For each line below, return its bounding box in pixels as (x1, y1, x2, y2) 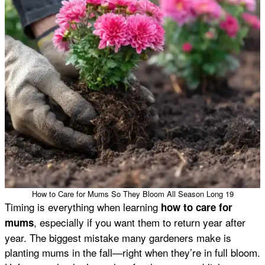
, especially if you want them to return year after (34, 214, 245, 230)
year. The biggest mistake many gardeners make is (5, 230, 231, 245)
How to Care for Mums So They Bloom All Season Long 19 (31, 188, 234, 199)
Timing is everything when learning (5, 199, 161, 214)
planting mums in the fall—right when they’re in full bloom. (5, 244, 260, 260)
